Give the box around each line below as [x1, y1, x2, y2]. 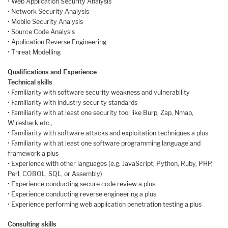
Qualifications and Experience [8, 68, 97, 76]
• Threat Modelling [8, 48, 61, 56]
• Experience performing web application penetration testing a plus [8, 200, 202, 208]
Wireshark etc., [8, 119, 52, 127]
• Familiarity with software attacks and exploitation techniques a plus [8, 129, 208, 137]
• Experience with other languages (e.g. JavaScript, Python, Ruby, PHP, [8, 159, 213, 167]
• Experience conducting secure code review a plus [8, 180, 155, 188]
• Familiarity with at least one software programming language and [8, 139, 201, 147]
